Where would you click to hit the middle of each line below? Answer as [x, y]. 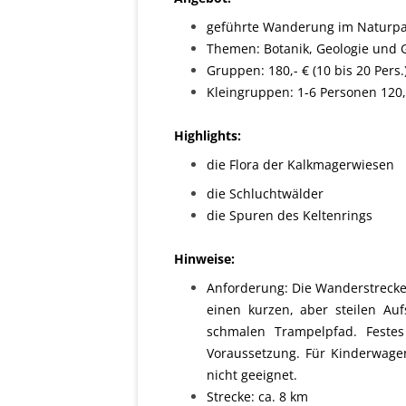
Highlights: [208, 135]
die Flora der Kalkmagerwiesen [300, 164]
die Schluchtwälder [265, 193]
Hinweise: [204, 259]
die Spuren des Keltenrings [290, 215]
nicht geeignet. [252, 375]
